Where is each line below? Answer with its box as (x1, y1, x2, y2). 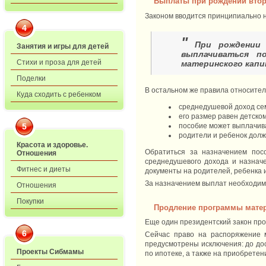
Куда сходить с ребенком (17, 90, 101, 99)
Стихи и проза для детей (17, 58, 102, 66)
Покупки (17, 197, 44, 205)
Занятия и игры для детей (17, 42, 109, 50)
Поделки (17, 74, 46, 83)
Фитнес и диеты (17, 165, 71, 173)
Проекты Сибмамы (17, 248, 84, 256)
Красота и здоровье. (17, 141, 88, 149)
